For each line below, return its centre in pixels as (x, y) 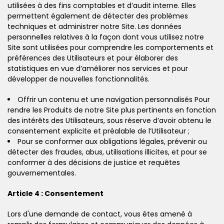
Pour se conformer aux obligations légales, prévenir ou (112, 141)
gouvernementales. (42, 173)
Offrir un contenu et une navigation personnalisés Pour (114, 99)
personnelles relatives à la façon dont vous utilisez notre (106, 37)
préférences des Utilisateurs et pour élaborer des (93, 58)
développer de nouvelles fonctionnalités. (78, 79)
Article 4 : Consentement (55, 193)
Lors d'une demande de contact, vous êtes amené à (100, 214)
